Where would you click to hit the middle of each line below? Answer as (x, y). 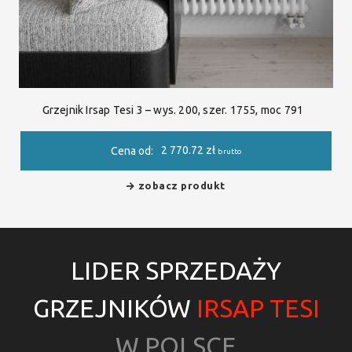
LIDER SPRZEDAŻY (176, 271)
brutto (229, 152)
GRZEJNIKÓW (112, 308)
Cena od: (132, 151)
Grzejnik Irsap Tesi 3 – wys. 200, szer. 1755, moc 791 (173, 110)
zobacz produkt (181, 186)
